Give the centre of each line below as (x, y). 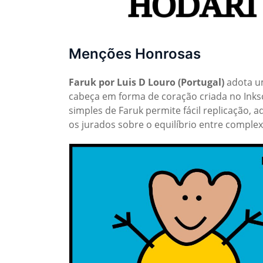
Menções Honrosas (135, 53)
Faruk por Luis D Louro (122, 82)
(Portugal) (201, 82)
